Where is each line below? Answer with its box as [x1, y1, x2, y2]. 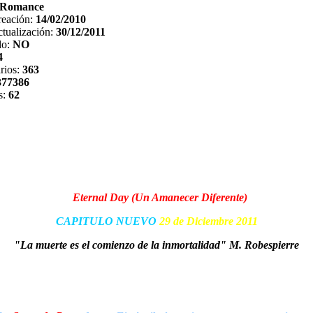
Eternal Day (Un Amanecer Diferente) [73, 191, 247, 203]
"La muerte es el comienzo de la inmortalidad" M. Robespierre [14, 239, 299, 251]
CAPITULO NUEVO [55, 215, 159, 227]
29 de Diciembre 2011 [159, 215, 258, 227]
